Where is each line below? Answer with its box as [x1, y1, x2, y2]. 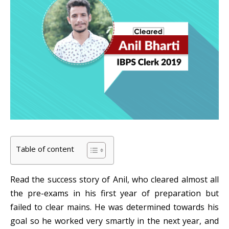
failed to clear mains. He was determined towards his [10, 201, 219, 213]
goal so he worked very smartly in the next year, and [10, 215, 219, 226]
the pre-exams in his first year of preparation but [10, 188, 219, 199]
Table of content [16, 144, 74, 154]
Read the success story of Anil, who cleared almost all [10, 174, 219, 185]
